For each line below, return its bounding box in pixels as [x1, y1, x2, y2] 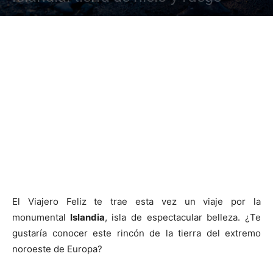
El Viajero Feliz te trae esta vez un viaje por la [12, 196, 261, 207]
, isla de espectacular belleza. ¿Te [104, 211, 261, 223]
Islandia [66, 211, 105, 223]
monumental [12, 211, 66, 223]
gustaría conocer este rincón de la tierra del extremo [12, 227, 261, 239]
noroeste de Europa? [12, 243, 102, 255]
